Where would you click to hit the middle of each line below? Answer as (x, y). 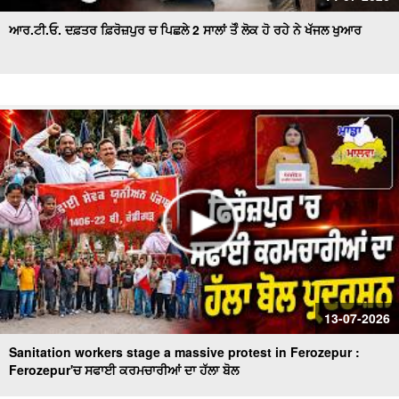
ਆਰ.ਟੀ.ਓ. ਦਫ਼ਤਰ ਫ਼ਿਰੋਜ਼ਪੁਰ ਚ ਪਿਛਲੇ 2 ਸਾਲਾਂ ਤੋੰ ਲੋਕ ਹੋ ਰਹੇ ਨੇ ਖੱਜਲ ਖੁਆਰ (185, 29)
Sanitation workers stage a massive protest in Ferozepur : (184, 352)
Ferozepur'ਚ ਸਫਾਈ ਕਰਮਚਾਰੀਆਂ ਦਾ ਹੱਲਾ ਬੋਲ (124, 370)
